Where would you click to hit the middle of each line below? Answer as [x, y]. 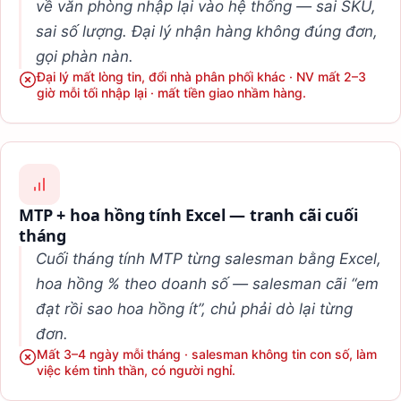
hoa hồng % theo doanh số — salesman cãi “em [207, 283]
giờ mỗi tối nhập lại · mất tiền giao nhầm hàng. [171, 92]
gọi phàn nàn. [85, 56]
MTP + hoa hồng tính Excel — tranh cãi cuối [188, 214]
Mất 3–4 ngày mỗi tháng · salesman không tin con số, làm [207, 354]
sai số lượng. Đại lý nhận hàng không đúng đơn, [207, 31]
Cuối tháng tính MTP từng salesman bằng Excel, [209, 258]
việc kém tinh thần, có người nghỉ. [136, 370]
